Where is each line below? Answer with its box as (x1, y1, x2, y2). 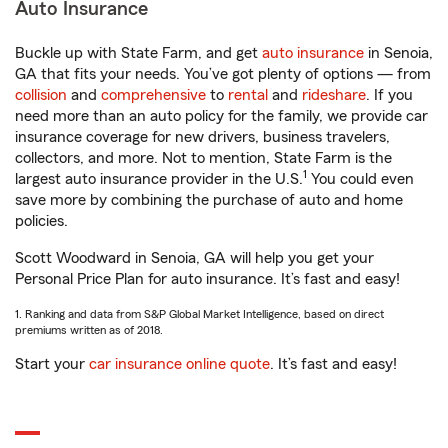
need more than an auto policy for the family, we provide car (15, 108, 428, 125)
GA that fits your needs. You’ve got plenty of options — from (15, 66, 431, 83)
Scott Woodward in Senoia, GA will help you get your (15, 250, 374, 267)
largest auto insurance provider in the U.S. (15, 171, 303, 188)
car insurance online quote (89, 356, 270, 373)
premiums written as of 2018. (15, 324, 163, 337)
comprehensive (101, 87, 206, 104)
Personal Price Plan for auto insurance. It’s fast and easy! (15, 271, 400, 288)
